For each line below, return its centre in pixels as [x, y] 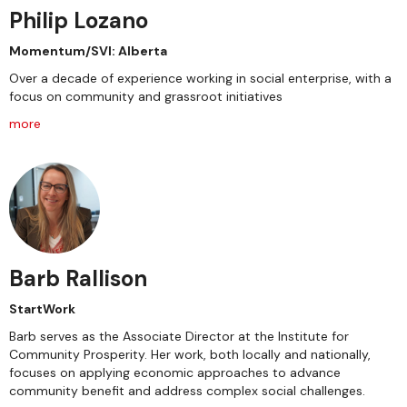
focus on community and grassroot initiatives [146, 96]
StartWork [42, 309]
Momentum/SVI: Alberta [88, 51]
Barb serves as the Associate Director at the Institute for [179, 336]
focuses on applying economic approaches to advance [175, 372]
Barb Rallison [78, 278]
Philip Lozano [79, 20]
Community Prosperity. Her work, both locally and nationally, [190, 354]
